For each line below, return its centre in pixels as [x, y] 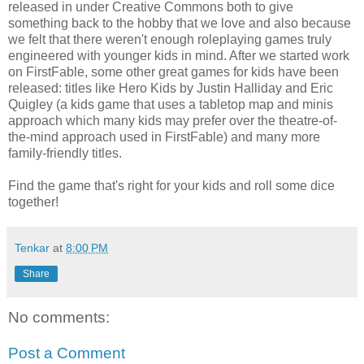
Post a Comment [67, 353]
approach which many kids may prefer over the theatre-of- [173, 120]
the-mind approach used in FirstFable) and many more [164, 136]
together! [33, 201]
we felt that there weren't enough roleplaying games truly [170, 39]
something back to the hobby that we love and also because [180, 23]
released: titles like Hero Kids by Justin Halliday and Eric [171, 88]
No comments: [59, 318]
